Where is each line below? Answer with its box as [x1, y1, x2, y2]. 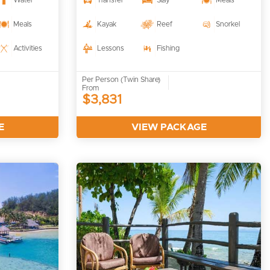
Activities [13, 45, 43, 52]
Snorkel [216, 20, 240, 28]
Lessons [97, 45, 124, 52]
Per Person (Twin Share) [82, 76, 161, 84]
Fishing [156, 45, 180, 52]
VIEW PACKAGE [131, 122, 207, 133]
